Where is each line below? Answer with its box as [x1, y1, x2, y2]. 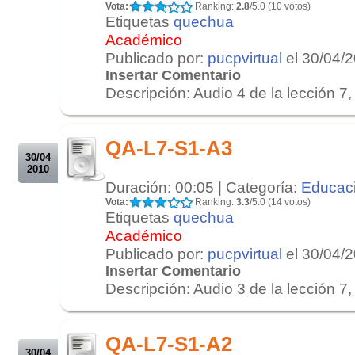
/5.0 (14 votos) [250, 196, 311, 208]
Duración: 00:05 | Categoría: [105, 177, 301, 196]
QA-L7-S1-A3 [105, 136, 232, 159]
